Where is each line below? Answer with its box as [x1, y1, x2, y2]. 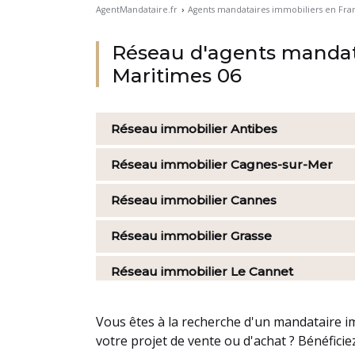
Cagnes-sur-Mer [231, 156, 334, 172]
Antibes [231, 120, 278, 136]
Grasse [231, 228, 273, 244]
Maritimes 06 [111, 63, 242, 87]
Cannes [231, 192, 277, 208]
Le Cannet [231, 264, 294, 280]
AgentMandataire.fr [95, 4, 177, 15]
